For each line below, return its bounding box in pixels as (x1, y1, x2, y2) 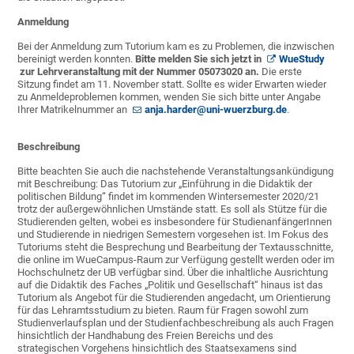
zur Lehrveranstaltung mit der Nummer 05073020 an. (17, 66, 262, 78)
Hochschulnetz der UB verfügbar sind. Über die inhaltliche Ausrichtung (17, 266, 329, 279)
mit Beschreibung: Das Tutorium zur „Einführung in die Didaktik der (17, 178, 313, 190)
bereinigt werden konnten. (17, 53, 136, 66)
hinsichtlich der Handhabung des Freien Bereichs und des (17, 330, 274, 342)
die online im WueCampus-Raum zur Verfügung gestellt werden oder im (17, 254, 335, 266)
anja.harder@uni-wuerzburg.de (145, 104, 288, 116)
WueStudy (279, 53, 326, 66)
